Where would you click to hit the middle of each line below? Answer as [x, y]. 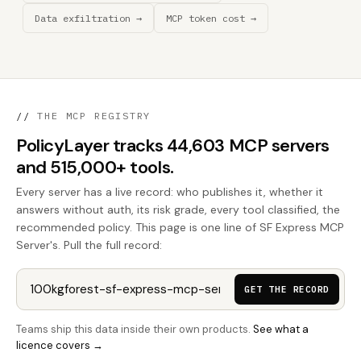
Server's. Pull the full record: [89, 245]
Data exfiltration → [88, 18]
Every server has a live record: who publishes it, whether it [170, 192]
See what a [281, 329]
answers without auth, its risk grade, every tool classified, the [178, 210]
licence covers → [60, 345]
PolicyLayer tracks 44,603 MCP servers [173, 145]
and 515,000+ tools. [95, 167]
